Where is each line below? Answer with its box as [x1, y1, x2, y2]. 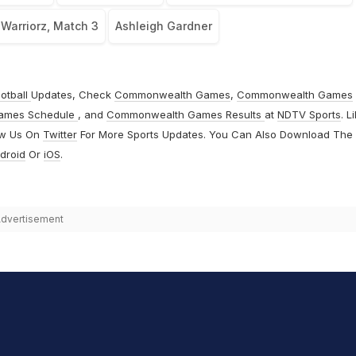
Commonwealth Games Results [106, 108, 265, 122]
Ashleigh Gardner [114, 19, 212, 33]
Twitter [42, 128, 77, 141]
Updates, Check [30, 88, 114, 102]
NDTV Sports [277, 108, 341, 122]
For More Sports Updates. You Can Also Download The [76, 128, 353, 141]
